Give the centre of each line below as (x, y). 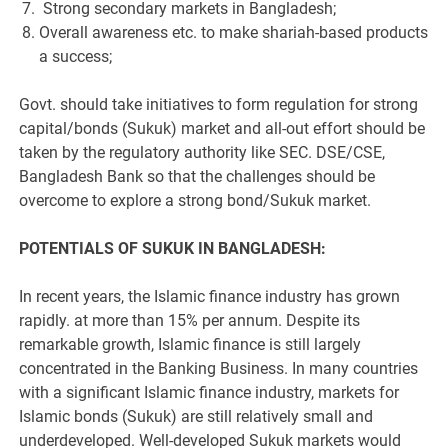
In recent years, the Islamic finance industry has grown (210, 297)
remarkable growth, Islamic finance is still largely (190, 345)
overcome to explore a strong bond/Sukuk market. (195, 201)
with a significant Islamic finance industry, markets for (209, 393)
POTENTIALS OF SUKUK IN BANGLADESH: (173, 249)
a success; (76, 57)
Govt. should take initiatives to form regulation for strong (219, 105)
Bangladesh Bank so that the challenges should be (197, 177)
